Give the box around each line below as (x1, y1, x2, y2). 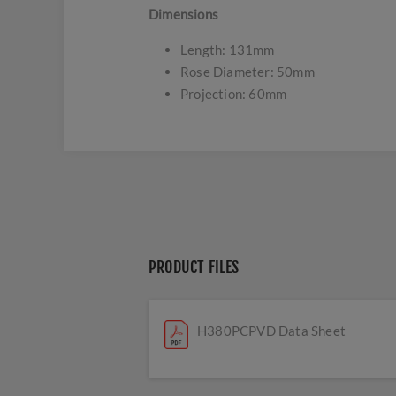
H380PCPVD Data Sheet (197, 323, 346, 339)
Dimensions (148, 6, 218, 22)
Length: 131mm (180, 42, 275, 57)
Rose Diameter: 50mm (180, 64, 315, 80)
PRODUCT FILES (148, 257, 240, 277)
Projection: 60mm (180, 86, 287, 102)
